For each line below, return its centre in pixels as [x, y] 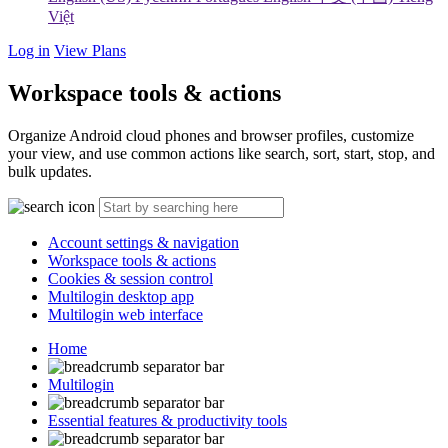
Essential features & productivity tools [167, 420]
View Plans [90, 50]
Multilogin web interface [125, 314]
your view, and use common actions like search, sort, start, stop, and [221, 153]
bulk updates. [50, 171]
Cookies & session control [130, 278]
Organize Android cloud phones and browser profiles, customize [211, 135]
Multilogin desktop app [121, 296]
